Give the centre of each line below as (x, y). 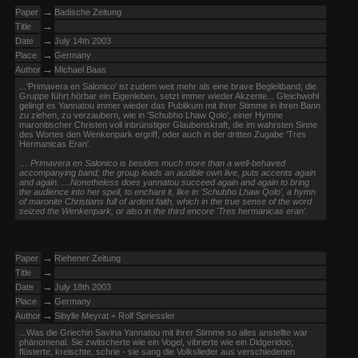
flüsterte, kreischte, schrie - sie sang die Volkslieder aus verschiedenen (157, 352)
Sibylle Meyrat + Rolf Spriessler (115, 316)
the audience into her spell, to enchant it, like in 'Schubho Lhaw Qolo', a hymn (167, 192)
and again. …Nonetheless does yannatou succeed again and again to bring (164, 182)
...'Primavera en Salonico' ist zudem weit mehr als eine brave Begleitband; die (168, 86)
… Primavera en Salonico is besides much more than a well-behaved (152, 163)
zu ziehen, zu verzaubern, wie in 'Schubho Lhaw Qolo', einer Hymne (151, 115)
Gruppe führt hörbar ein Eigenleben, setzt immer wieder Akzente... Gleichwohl (169, 96)
